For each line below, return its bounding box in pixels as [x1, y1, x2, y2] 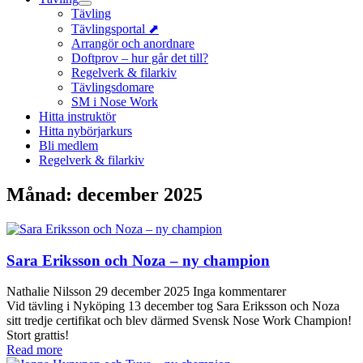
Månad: [6, 183, 77, 205]
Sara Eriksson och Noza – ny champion [6, 251, 270, 269]
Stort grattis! [6, 328, 69, 343]
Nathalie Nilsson [6, 284, 92, 299]
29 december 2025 [95, 284, 193, 299]
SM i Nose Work [71, 95, 158, 109]
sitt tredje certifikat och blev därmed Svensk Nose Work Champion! [6, 314, 352, 328]
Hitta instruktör [39, 109, 116, 123]
